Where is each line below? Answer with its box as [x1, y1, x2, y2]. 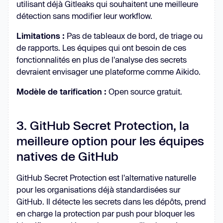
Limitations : [16, 30, 65, 40]
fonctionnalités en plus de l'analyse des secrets [16, 54, 187, 64]
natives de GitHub [16, 148, 118, 163]
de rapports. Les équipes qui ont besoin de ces [16, 42, 186, 52]
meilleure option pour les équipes [16, 133, 204, 148]
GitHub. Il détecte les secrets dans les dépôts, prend [16, 196, 206, 206]
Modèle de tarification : [16, 86, 107, 96]
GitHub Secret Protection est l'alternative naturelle [16, 172, 196, 182]
